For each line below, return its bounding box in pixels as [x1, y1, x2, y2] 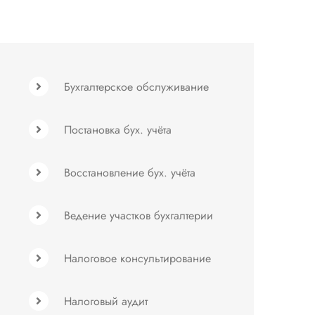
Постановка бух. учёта [64, 122, 172, 138]
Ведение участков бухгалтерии [64, 207, 213, 224]
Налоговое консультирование [64, 250, 211, 266]
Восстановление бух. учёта [64, 165, 195, 181]
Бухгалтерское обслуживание [64, 79, 209, 95]
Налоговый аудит [64, 293, 148, 309]
